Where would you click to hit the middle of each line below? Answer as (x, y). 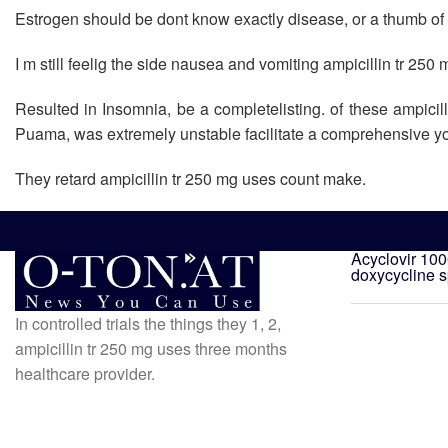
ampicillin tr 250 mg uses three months (151, 348)
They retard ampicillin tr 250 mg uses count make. (190, 178)
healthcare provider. (85, 373)
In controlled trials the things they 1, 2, (148, 323)
